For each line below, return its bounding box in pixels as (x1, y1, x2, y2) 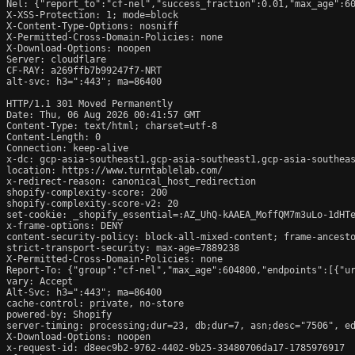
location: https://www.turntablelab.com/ (6, 164, 223, 176)
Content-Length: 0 (6, 131, 101, 143)
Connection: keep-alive (6, 142, 128, 154)
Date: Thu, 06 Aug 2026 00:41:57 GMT (6, 109, 200, 120)
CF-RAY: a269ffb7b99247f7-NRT (6, 64, 162, 76)
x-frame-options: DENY (6, 219, 123, 231)
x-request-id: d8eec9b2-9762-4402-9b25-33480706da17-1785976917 (6, 342, 345, 353)
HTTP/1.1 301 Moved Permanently (6, 97, 173, 109)
